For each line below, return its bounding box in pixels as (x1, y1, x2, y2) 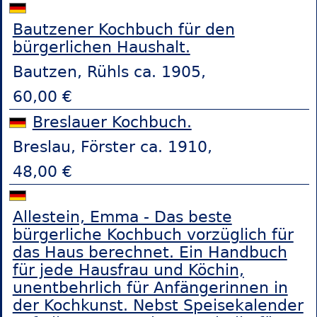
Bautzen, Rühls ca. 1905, (12, 63, 206, 81)
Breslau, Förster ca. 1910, (12, 138, 212, 156)
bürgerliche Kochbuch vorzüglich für (12, 225, 294, 243)
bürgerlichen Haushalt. (12, 38, 190, 57)
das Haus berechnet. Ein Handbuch (12, 243, 287, 261)
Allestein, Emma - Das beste (12, 207, 232, 226)
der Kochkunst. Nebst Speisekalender (12, 296, 304, 314)
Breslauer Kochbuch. (32, 113, 192, 132)
